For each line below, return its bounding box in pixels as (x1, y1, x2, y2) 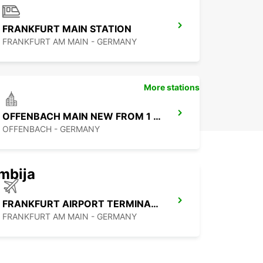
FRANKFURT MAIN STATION (2, 23, 131, 35)
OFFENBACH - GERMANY (2, 124, 100, 134)
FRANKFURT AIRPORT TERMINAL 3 (151, 198, 159, 210)
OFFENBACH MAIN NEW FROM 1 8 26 (153, 110, 161, 123)
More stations (144, 82, 200, 93)
